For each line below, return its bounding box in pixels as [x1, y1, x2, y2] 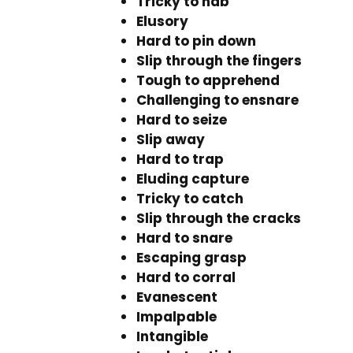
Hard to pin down [136, 32, 256, 50]
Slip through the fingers [136, 51, 302, 70]
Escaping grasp [136, 248, 247, 267]
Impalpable [136, 307, 217, 326]
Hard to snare [136, 229, 232, 247]
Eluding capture [136, 169, 249, 188]
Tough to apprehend [136, 71, 280, 90]
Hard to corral [136, 268, 236, 287]
